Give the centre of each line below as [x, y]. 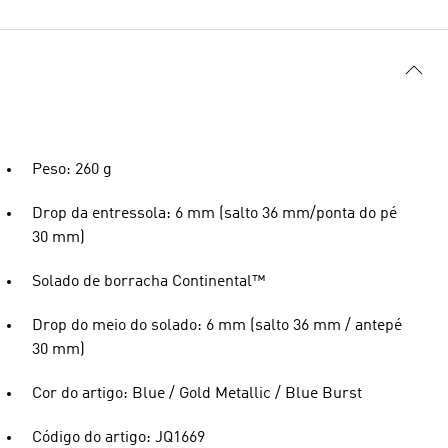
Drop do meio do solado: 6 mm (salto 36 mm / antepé [217, 326]
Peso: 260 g [72, 170]
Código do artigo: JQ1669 [118, 438]
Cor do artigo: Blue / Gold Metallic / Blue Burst [197, 394]
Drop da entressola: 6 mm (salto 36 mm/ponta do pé [214, 214]
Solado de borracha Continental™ [148, 282]
